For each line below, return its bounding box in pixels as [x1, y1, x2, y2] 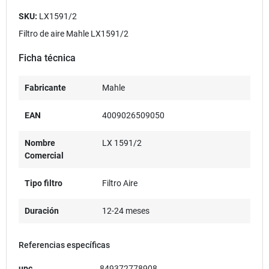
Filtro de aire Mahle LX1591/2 [19, 28, 128, 38]
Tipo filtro [25, 178, 62, 188]
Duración [25, 205, 59, 216]
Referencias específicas [19, 240, 110, 250]
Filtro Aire [101, 178, 138, 188]
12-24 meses [101, 205, 150, 216]
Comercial [25, 150, 64, 160]
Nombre [25, 138, 55, 148]
